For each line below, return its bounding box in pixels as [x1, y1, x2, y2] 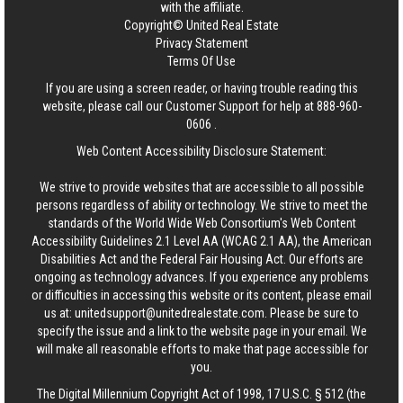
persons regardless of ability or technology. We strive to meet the [35, 198, 368, 212]
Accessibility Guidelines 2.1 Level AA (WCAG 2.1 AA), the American [31, 234, 372, 248]
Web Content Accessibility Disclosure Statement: [76, 144, 327, 158]
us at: [44, 306, 75, 320]
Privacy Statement [155, 36, 248, 50]
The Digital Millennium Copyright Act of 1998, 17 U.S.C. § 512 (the [37, 387, 366, 401]
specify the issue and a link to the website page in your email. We [36, 324, 367, 338]
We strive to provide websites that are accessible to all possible [39, 180, 364, 194]
